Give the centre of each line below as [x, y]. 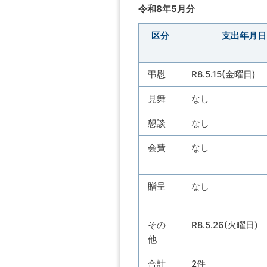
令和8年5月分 [167, 8]
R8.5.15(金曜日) [223, 74]
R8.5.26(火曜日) [225, 225]
